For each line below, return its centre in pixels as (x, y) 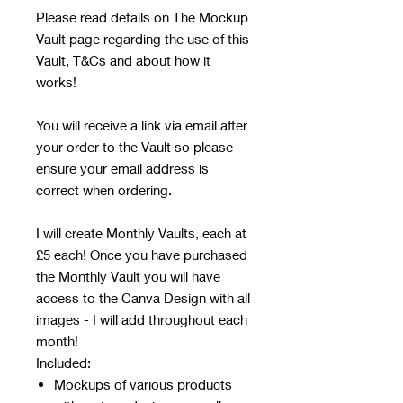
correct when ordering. (104, 190)
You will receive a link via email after (142, 125)
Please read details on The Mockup (142, 18)
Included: (63, 363)
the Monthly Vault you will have (128, 277)
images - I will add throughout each (142, 320)
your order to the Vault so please (134, 147)
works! (56, 82)
